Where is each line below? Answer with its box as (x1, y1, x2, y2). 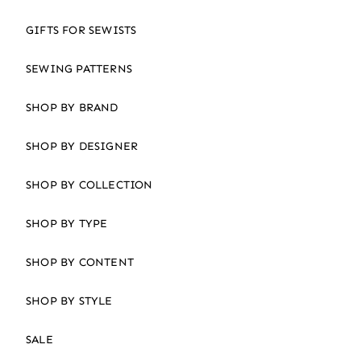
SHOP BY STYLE (26, 293, 113, 308)
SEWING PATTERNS (26, 61, 132, 76)
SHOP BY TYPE (26, 216, 108, 230)
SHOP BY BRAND (26, 100, 118, 114)
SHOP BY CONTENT (26, 255, 134, 269)
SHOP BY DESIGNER (26, 139, 139, 153)
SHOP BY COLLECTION (26, 177, 153, 192)
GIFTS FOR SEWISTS (26, 23, 137, 37)
